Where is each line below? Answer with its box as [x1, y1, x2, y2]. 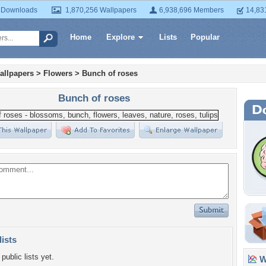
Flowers [43, 69, 72, 78]
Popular [191, 33, 220, 42]
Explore [106, 33, 135, 42]
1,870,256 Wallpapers [65, 6, 137, 14]
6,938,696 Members [159, 6, 224, 14]
